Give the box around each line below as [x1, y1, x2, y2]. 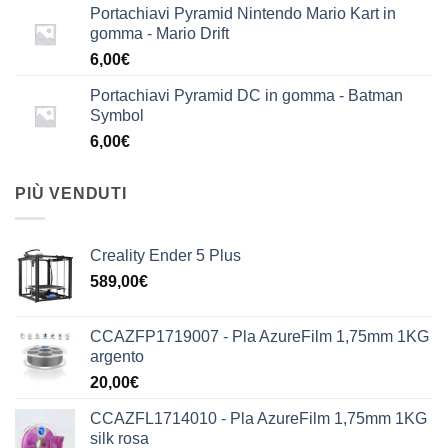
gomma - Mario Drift [90, 25, 229, 43]
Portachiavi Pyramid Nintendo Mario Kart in [90, 5, 396, 23]
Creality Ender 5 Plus [90, 246, 241, 264]
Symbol [90, 107, 144, 125]
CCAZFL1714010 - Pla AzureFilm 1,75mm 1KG [90, 409, 427, 427]
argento [90, 347, 144, 365]
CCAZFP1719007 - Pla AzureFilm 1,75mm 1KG [90, 327, 429, 345]
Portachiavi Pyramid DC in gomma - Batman [90, 87, 403, 105]
